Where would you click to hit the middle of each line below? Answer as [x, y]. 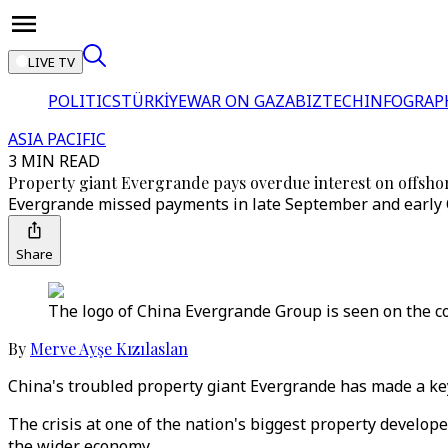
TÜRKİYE [154, 101]
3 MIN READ [54, 161]
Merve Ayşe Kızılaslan [109, 348]
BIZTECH [329, 101]
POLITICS [84, 101]
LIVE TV [51, 62]
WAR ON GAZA [241, 101]
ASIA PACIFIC [57, 139]
